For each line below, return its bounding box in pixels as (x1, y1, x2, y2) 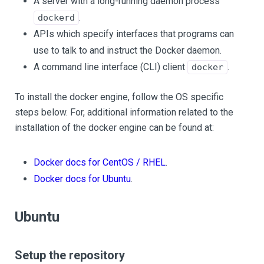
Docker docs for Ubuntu (34, 173, 131, 184)
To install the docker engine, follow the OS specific (15, 91, 223, 103)
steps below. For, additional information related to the (15, 107, 233, 118)
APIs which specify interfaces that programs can (34, 28, 234, 39)
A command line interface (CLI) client (34, 61, 187, 72)
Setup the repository (15, 248, 125, 262)
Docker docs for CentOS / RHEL (34, 157, 166, 168)
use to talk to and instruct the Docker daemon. (34, 45, 222, 56)
